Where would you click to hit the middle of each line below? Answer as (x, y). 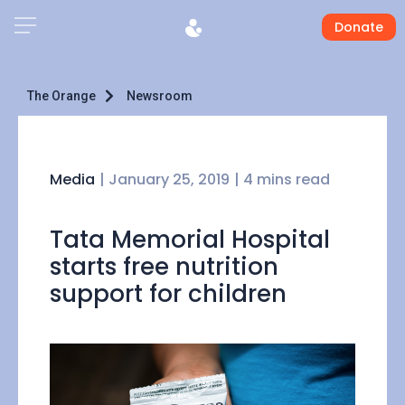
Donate (358, 27)
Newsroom (160, 96)
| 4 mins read (282, 179)
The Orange (61, 96)
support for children (168, 294)
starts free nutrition (164, 267)
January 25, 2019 (169, 179)
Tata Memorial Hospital (190, 240)
